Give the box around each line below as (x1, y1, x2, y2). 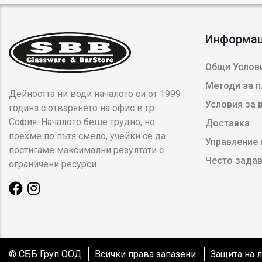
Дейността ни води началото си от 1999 (9, 88, 181, 99)
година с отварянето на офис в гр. (9, 102, 156, 113)
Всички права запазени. (95, 248, 198, 260)
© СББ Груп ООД (9, 248, 82, 260)
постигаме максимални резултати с (9, 144, 164, 156)
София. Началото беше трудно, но (9, 116, 155, 127)
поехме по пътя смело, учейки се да (9, 130, 166, 142)
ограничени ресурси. (9, 158, 98, 170)
